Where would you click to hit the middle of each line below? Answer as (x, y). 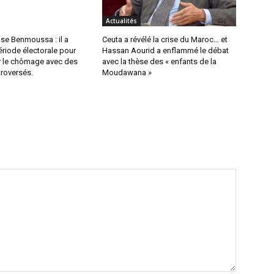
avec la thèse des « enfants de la (160, 62)
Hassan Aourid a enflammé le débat (166, 51)
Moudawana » (127, 73)
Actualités (122, 21)
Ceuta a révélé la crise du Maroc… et (165, 40)
